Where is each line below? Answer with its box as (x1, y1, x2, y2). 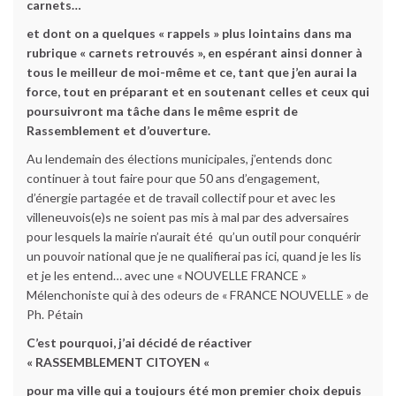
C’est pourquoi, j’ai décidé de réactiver (27, 335, 252, 350)
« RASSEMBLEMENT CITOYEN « (27, 354, 212, 369)
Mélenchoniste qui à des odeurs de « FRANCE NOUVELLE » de (27, 287, 369, 302)
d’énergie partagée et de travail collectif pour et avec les (27, 190, 336, 205)
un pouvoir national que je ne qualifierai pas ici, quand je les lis (27, 248, 362, 263)
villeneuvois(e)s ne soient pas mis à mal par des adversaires (27, 209, 349, 225)
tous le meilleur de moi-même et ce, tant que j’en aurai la (27, 65, 357, 80)
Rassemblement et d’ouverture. (27, 123, 210, 138)
